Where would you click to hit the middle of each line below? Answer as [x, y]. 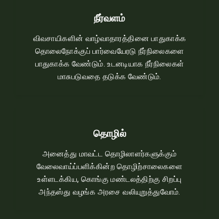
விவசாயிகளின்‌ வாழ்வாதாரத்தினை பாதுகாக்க [109, 38]
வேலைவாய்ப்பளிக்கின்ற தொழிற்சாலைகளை [109, 166]
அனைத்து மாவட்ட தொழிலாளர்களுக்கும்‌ [109, 154]
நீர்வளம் [109, 18]
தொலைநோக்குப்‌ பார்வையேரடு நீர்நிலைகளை [109, 51]
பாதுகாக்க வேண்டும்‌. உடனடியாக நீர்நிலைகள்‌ [109, 64]
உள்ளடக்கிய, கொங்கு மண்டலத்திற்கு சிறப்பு [109, 179]
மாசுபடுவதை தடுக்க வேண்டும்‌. [109, 77]
